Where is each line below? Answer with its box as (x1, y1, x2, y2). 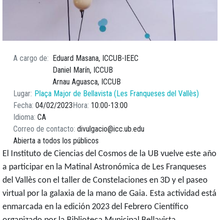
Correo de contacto (13, 124, 74, 134)
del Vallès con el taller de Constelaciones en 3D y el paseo (2, 176, 208, 186)
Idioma (13, 112, 34, 122)
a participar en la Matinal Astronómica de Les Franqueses (2, 163, 206, 172)
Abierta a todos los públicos (13, 136, 99, 146)
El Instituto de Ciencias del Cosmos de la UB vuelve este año (2, 149, 217, 159)
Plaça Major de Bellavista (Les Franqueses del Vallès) (34, 89, 199, 99)
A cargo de (13, 54, 47, 63)
